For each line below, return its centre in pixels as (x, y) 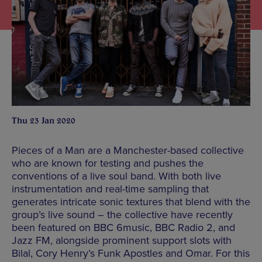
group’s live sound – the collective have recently (122, 214)
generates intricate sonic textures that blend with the (131, 201)
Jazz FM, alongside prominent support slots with (122, 240)
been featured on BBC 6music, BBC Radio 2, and (123, 227)
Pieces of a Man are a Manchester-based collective (128, 150)
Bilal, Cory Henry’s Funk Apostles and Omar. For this (131, 253)
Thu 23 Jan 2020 (44, 120)
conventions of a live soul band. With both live (116, 176)
